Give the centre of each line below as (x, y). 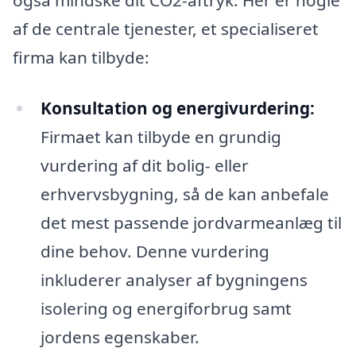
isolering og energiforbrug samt (166, 309)
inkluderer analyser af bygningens (174, 280)
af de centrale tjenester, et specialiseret (166, 29)
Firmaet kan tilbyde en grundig (161, 137)
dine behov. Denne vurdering (155, 252)
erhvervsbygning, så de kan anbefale (184, 194)
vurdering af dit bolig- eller (144, 166)
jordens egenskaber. (120, 337)
